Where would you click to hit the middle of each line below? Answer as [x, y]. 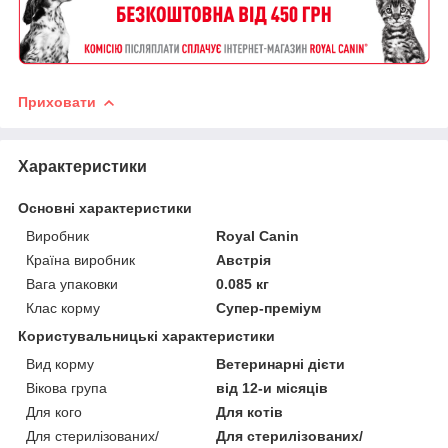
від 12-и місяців [272, 388]
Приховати [57, 102]
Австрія [244, 260]
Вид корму [60, 364]
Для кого [54, 412]
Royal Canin [258, 236]
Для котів [250, 412]
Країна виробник [80, 260]
